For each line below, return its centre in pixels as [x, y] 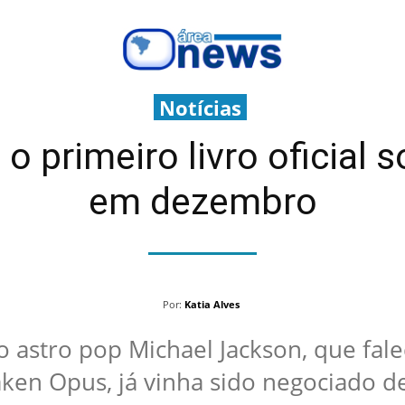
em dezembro [202, 201]
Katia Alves [212, 304]
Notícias [200, 107]
